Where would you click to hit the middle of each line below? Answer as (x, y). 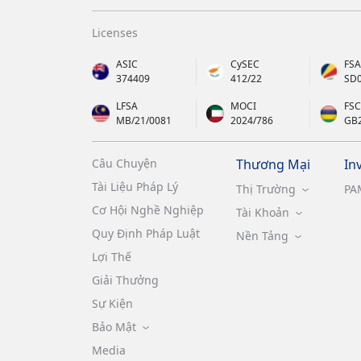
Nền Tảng (262, 235)
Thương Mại (273, 164)
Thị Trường (266, 189)
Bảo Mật (114, 326)
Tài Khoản (262, 212)
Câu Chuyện (124, 163)
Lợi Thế (112, 256)
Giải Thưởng (125, 280)
